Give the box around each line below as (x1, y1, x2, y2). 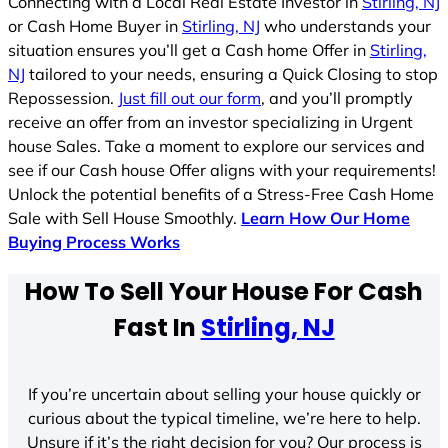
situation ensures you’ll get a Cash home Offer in (8, 39, 370, 60)
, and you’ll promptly (261, 87, 413, 108)
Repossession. (8, 87, 118, 108)
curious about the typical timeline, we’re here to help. (27, 408, 421, 429)
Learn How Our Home (241, 207, 410, 228)
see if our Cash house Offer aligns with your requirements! (8, 159, 436, 180)
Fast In (113, 311, 201, 344)
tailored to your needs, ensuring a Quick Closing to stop (25, 63, 438, 84)
